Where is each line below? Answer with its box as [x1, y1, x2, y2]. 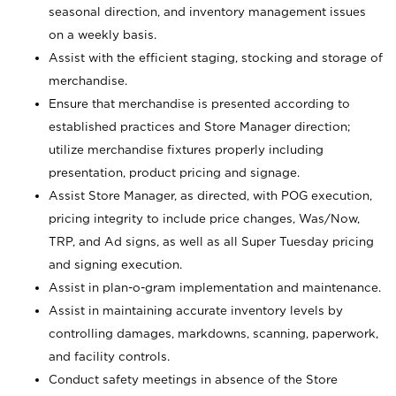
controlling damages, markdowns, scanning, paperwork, [49, 327, 378, 339]
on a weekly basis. [49, 28, 156, 41]
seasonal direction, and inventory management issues [49, 5, 366, 18]
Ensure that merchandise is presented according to [49, 97, 350, 110]
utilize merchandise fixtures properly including [49, 143, 324, 156]
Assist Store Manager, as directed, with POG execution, [49, 189, 372, 202]
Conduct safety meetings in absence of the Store [49, 373, 338, 385]
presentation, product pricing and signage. [49, 166, 300, 179]
